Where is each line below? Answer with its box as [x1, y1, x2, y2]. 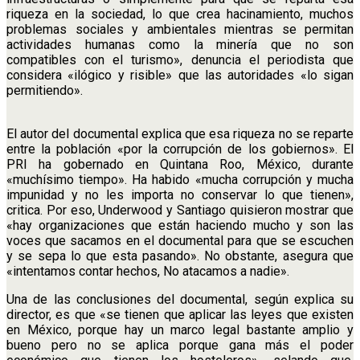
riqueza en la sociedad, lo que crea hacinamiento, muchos [6, 6, 354, 22]
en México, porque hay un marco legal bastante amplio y [6, 321, 354, 337]
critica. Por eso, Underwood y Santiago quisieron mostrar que [6, 202, 354, 218]
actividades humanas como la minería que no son [6, 36, 354, 52]
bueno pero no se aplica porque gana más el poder [6, 337, 354, 353]
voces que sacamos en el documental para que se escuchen [6, 232, 354, 248]
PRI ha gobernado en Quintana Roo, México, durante [6, 156, 354, 172]
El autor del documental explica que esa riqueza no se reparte [6, 125, 354, 141]
